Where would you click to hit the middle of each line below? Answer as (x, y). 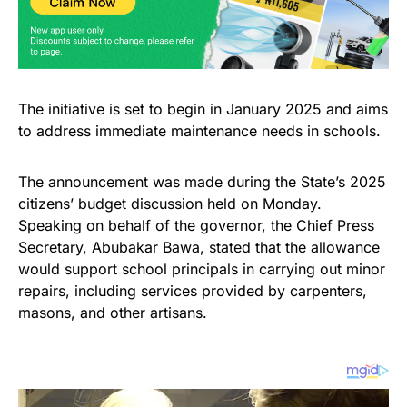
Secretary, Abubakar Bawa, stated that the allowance (199, 248)
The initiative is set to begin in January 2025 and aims (203, 109)
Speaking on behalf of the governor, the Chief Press (196, 226)
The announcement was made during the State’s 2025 (202, 182)
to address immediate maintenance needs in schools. (199, 131)
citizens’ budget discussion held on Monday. (170, 204)
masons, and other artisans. (113, 313)
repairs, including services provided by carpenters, (193, 291)
